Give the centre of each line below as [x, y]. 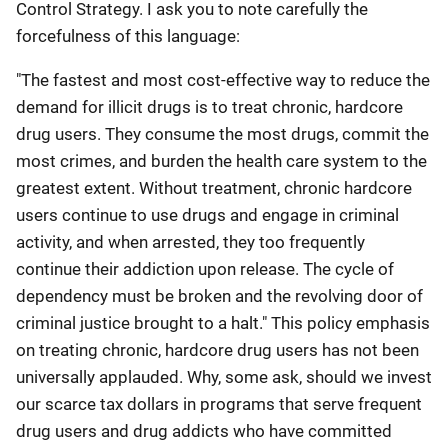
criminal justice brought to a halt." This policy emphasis [223, 323]
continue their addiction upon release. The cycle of [205, 269]
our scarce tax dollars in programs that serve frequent [219, 404]
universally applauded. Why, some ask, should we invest [224, 377]
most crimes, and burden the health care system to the [221, 161]
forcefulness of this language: [128, 36]
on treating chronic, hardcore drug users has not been [217, 350]
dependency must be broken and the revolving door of [219, 296]
